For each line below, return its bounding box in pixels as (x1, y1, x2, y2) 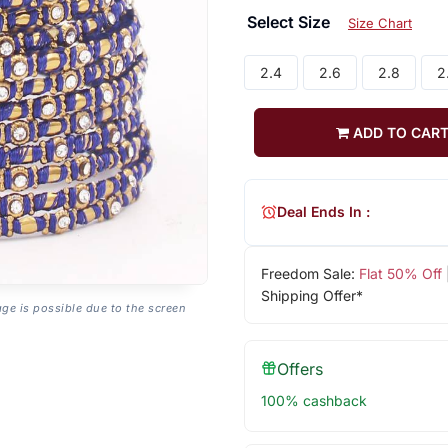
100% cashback (260, 391, 367, 409)
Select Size (246, 11, 334, 32)
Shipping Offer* (260, 286, 363, 304)
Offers (276, 358, 323, 379)
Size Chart (347, 14, 412, 31)
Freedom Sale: (260, 264, 359, 282)
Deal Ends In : (276, 203, 370, 221)
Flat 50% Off (358, 264, 442, 282)
